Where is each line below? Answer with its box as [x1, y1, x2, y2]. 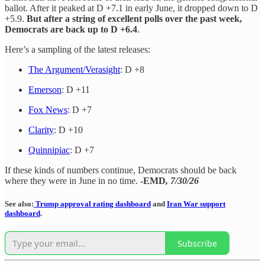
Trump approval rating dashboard [34, 199, 151, 209]
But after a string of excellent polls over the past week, [27, 14, 242, 24]
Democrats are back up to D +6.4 [5, 24, 137, 35]
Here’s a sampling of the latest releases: [5, 44, 150, 55]
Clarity [28, 125, 54, 135]
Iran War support [167, 199, 225, 209]
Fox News [28, 105, 67, 115]
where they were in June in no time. [5, 176, 140, 186]
